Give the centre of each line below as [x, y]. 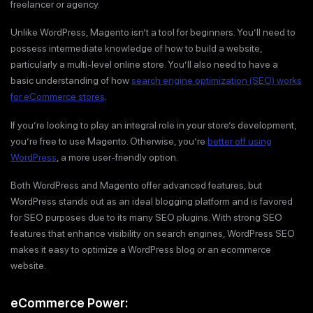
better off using [240, 141]
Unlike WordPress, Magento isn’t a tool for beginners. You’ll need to [153, 32]
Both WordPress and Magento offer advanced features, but [136, 185]
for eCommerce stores [58, 97]
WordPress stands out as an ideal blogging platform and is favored [152, 202]
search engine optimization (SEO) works [217, 81]
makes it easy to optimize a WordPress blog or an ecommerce [141, 250]
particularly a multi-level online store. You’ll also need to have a [144, 65]
